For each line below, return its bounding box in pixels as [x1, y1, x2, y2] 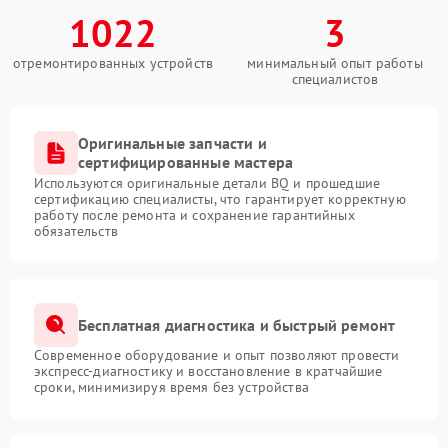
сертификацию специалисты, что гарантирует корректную [34, 190, 406, 208]
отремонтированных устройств [12, 54, 214, 72]
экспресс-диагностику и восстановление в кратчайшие [34, 362, 383, 380]
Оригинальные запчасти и [78, 133, 267, 153]
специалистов [291, 70, 379, 88]
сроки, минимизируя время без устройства [34, 378, 309, 396]
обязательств [34, 222, 118, 240]
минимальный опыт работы [247, 54, 423, 72]
